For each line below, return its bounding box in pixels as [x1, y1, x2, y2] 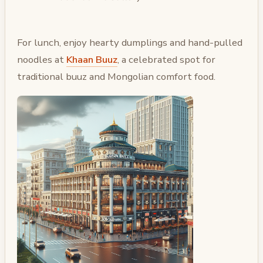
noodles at [17, 53, 66, 67]
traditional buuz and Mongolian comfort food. [17, 70, 215, 84]
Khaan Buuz [66, 53, 117, 67]
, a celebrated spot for [117, 53, 215, 67]
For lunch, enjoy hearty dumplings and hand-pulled [17, 36, 242, 50]
